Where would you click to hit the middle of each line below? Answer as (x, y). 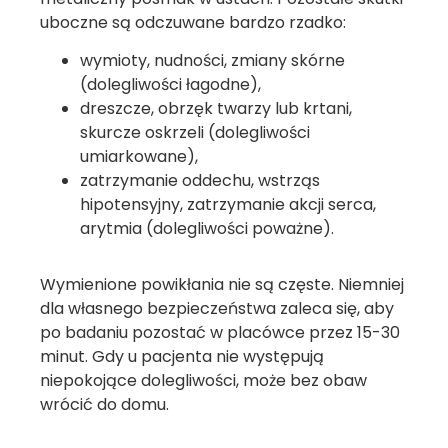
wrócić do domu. (104, 405)
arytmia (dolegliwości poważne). (207, 229)
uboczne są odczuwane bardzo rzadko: (193, 23)
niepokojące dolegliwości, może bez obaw (203, 381)
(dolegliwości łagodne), (170, 85)
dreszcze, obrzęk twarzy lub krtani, (216, 109)
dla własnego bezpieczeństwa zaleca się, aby (217, 309)
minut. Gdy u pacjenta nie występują (182, 357)
